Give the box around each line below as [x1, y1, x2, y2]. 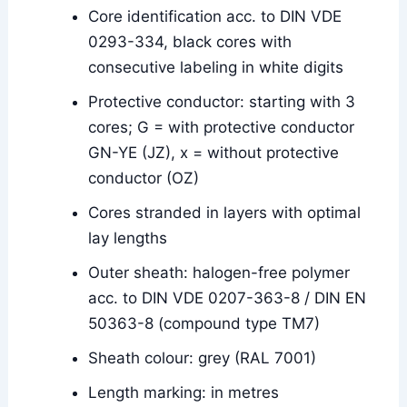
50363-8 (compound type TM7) [88, 314, 321, 333]
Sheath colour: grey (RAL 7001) [88, 349, 317, 368]
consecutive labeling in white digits [88, 58, 344, 77]
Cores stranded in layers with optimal [88, 203, 362, 223]
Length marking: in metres [88, 383, 280, 402]
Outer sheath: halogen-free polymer [88, 263, 351, 283]
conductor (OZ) [88, 169, 200, 188]
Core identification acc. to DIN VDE [88, 7, 342, 26]
